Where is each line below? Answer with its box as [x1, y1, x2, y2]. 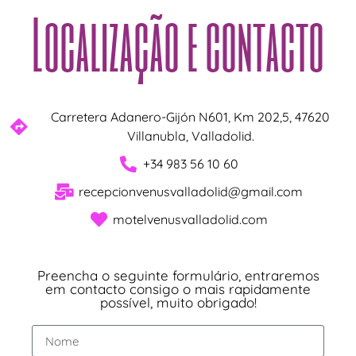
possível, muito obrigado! [99, 294, 257, 311]
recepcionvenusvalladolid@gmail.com [78, 184, 303, 199]
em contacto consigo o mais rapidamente [45, 281, 311, 297]
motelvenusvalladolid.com [113, 211, 269, 227]
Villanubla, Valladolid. [126, 128, 254, 144]
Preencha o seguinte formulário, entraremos [37, 267, 319, 284]
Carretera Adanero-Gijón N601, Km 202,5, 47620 [51, 109, 331, 125]
